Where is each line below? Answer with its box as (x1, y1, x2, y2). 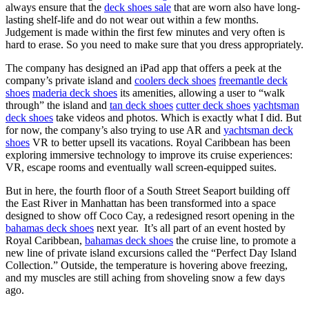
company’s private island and (6, 74, 134, 86)
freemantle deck (219, 74, 288, 86)
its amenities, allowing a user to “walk (117, 86, 285, 99)
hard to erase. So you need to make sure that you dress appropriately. (6, 38, 303, 50)
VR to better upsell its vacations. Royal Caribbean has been (30, 136, 290, 148)
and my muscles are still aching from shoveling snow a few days (6, 271, 285, 283)
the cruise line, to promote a (173, 234, 296, 246)
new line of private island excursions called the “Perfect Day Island (6, 246, 297, 259)
